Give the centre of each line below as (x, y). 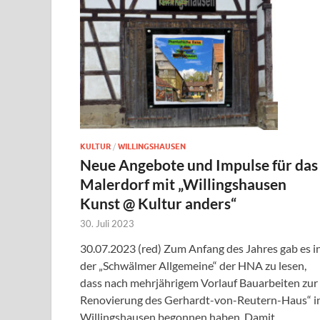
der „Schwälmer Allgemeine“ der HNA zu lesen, (193, 265)
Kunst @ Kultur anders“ (158, 203)
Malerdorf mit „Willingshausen (183, 184)
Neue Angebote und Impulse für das (199, 164)
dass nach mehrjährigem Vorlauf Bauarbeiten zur (199, 282)
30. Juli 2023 (107, 223)
